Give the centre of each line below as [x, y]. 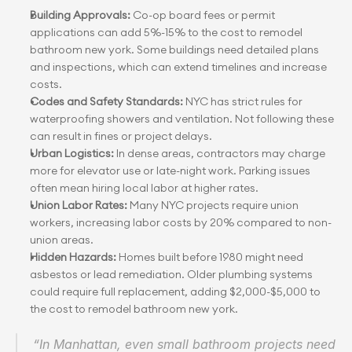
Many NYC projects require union [214, 205]
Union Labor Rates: [80, 205]
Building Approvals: [80, 15]
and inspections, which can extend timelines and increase [178, 67]
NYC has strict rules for [243, 101]
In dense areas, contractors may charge [220, 153]
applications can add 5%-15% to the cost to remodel [166, 32]
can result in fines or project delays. [121, 136]
